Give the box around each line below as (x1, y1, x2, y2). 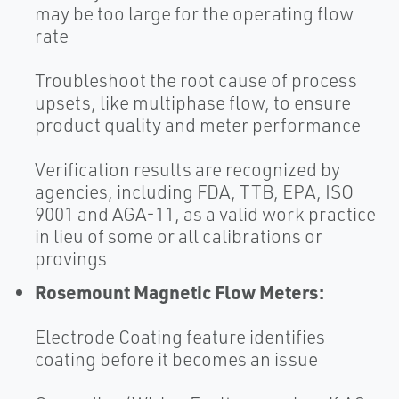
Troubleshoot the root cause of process (35, 69, 357, 93)
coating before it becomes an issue (35, 347, 318, 371)
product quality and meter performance (35, 113, 361, 137)
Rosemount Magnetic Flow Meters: (35, 280, 324, 305)
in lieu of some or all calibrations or (35, 224, 322, 248)
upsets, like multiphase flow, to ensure (35, 91, 351, 115)
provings (35, 247, 107, 271)
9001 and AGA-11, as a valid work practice (35, 202, 376, 226)
